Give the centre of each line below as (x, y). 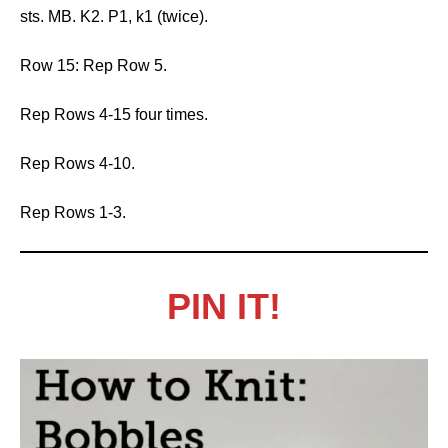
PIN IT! (224, 306)
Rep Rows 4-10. (77, 163)
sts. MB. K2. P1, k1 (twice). (114, 16)
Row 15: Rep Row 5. (93, 65)
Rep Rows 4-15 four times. (114, 114)
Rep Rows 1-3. (73, 212)
